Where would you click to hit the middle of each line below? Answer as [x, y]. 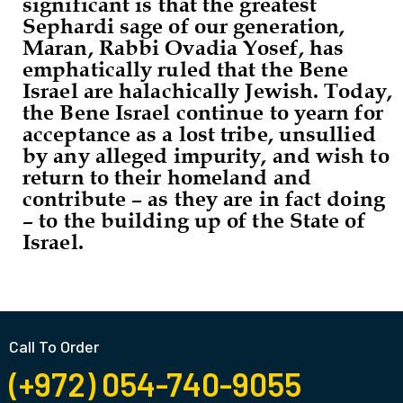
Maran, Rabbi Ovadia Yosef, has [184, 47]
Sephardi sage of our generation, [184, 26]
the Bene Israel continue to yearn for [203, 112]
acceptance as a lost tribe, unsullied [199, 134]
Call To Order [54, 346]
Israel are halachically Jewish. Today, [207, 90]
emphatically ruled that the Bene [186, 69]
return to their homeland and [167, 177]
